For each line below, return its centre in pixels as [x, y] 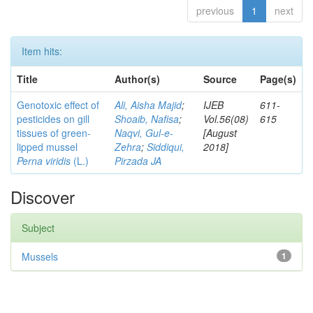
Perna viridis [44, 161]
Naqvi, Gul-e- [144, 133]
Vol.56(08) [226, 119]
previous [215, 10]
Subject [38, 228]
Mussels [40, 256]
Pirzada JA [138, 161]
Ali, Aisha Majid [148, 105]
